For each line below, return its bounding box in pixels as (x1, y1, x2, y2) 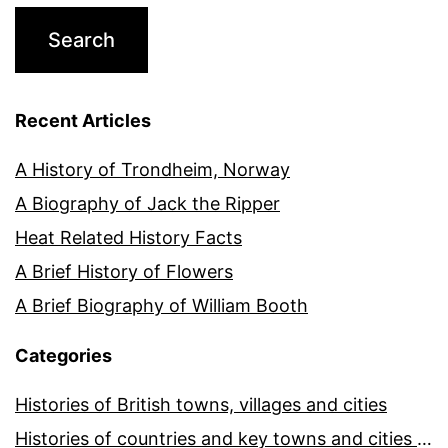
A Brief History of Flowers (15, 261, 233, 283)
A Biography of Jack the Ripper (15, 193, 280, 215)
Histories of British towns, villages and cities (15, 394, 387, 416)
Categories (15, 345, 112, 367)
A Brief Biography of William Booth (15, 295, 308, 317)
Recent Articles (15, 110, 151, 132)
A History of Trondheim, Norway (15, 159, 290, 181)
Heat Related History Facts (15, 227, 242, 249)
